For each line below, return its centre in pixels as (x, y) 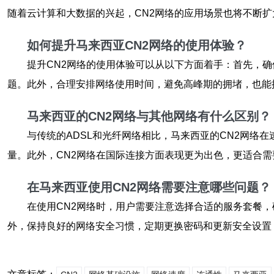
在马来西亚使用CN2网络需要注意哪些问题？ (149, 187)
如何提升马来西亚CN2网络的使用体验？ (137, 45)
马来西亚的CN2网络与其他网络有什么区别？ (149, 116)
